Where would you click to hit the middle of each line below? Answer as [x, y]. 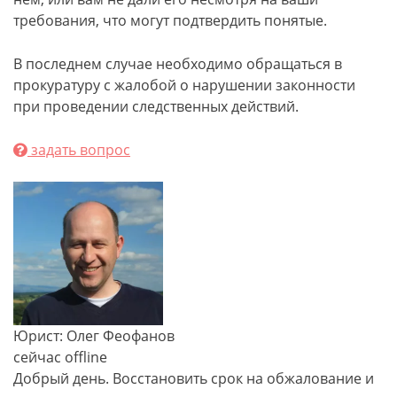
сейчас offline [60, 357]
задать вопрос [79, 150]
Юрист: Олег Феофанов [94, 336]
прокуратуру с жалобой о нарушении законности [184, 85]
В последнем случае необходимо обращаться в [178, 64]
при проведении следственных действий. [156, 106]
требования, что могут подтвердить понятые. [170, 20]
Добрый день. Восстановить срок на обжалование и [194, 378]
